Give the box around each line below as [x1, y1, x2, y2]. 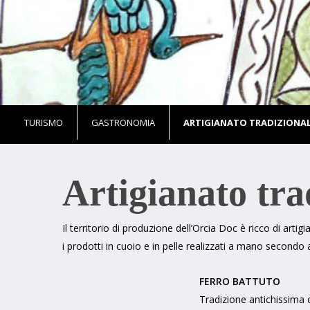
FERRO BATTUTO [199, 275, 281, 288]
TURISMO [24, 116, 63, 129]
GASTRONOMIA [91, 116, 155, 129]
